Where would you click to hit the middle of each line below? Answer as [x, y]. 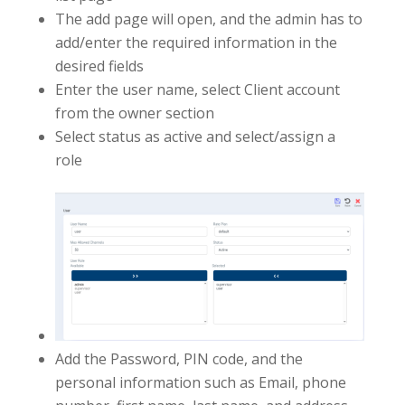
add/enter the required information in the [196, 42]
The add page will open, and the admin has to [208, 19]
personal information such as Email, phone [200, 383]
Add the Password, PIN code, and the [179, 359]
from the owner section [134, 113]
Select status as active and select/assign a [195, 136]
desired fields [99, 66]
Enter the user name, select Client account [197, 89]
